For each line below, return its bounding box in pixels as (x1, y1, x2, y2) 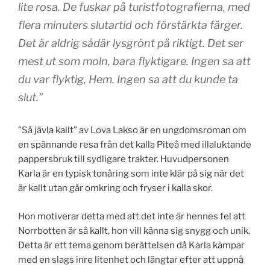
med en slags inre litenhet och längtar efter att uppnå (18, 254, 243, 265)
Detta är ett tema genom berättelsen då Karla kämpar (18, 239, 245, 251)
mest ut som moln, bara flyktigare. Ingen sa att (18, 55, 251, 68)
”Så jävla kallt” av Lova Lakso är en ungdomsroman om (18, 125, 246, 136)
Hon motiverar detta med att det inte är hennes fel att (18, 210, 245, 222)
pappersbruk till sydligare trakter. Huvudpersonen (18, 154, 229, 165)
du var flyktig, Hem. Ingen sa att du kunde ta (18, 73, 238, 86)
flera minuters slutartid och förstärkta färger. (18, 19, 243, 32)
